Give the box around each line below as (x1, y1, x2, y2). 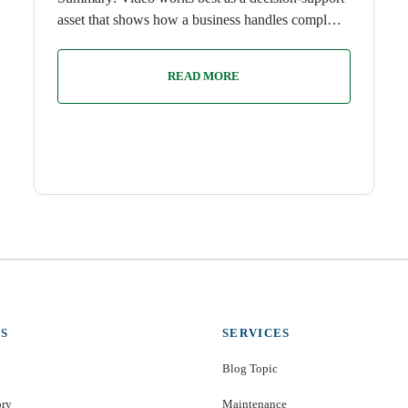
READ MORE (168, 69, 240, 83)
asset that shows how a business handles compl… (57, 12, 342, 27)
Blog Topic (222, 362, 278, 375)
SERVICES (222, 326, 291, 340)
